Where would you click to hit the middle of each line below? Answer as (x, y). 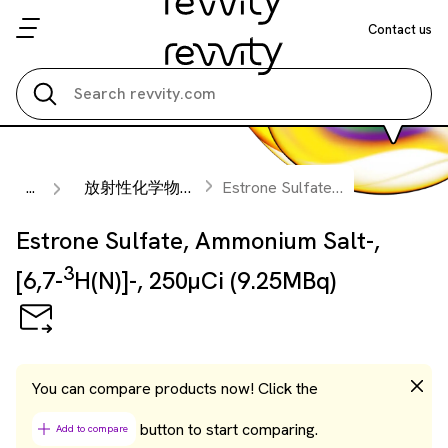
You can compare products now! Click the (175, 388)
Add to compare (92, 428)
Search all (89, 33)
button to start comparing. (227, 429)
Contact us (400, 29)
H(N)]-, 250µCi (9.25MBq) (205, 280)
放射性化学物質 (132, 188)
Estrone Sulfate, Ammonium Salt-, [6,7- (277, 188)
